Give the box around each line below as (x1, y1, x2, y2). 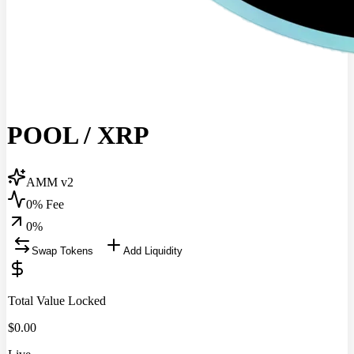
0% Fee (26, 197, 64, 211)
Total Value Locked (8, 293, 106, 307)
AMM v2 (26, 175, 73, 189)
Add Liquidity (123, 244, 183, 257)
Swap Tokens (32, 244, 93, 257)
